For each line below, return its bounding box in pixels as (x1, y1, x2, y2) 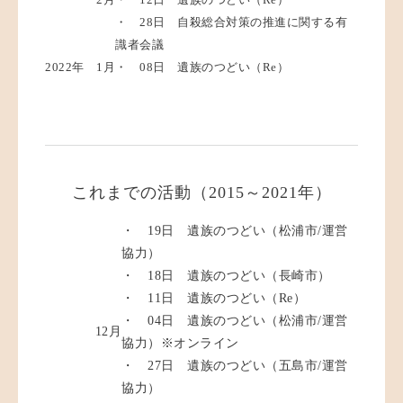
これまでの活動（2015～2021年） (71, 184, 332, 202)
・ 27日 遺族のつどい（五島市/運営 (121, 359, 348, 373)
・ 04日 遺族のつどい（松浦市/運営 (121, 314, 348, 328)
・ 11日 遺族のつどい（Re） (121, 291, 306, 306)
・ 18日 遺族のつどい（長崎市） (121, 269, 331, 283)
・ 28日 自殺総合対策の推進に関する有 (115, 15, 347, 30)
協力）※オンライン (121, 336, 239, 351)
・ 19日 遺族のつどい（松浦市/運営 (121, 224, 348, 238)
